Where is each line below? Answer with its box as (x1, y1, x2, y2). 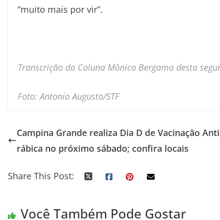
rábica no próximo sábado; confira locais (17, 142, 189, 154)
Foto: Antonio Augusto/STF (18, 90, 119, 102)
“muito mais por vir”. (18, 3, 103, 15)
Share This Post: (8, 169, 74, 182)
